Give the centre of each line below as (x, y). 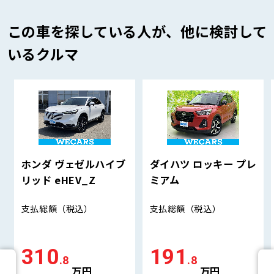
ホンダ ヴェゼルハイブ (73, 164)
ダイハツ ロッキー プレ (203, 164)
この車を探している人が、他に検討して (137, 31)
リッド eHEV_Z (58, 180)
